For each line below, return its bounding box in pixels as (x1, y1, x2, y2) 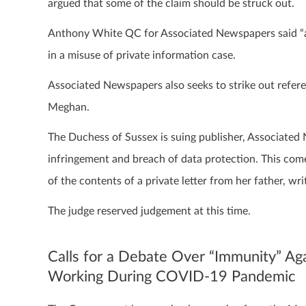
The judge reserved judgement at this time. (48, 205, 251, 217)
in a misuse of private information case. (48, 49, 236, 61)
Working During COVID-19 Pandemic (48, 268, 296, 284)
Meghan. (48, 101, 89, 113)
